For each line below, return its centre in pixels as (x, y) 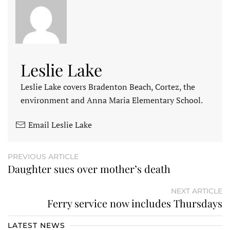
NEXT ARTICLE (197, 191)
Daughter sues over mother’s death (89, 168)
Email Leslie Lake (60, 124)
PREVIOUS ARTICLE (43, 156)
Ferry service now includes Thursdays (135, 203)
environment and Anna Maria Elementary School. (112, 100)
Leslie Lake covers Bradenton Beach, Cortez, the (108, 87)
